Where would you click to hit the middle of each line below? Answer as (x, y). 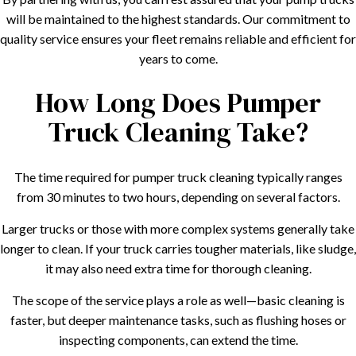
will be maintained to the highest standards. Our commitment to (178, 18)
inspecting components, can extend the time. (178, 339)
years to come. (178, 58)
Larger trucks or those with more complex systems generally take (178, 228)
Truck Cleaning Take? (178, 132)
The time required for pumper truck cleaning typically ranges (178, 176)
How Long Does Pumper (178, 102)
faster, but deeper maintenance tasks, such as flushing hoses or (178, 319)
